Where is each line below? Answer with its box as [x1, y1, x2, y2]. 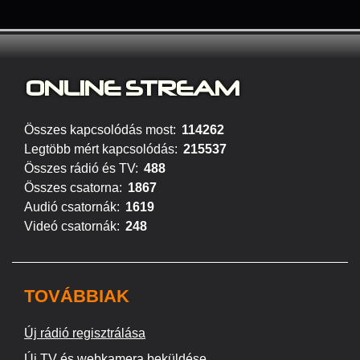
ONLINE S [26, 81, 143, 96]
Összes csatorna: [24, 181, 122, 194]
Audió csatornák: [24, 200, 120, 214]
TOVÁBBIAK [24, 286, 129, 306]
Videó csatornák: [24, 219, 120, 233]
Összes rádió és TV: [24, 162, 138, 175]
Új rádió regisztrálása [24, 326, 145, 340]
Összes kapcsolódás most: [24, 123, 176, 137]
